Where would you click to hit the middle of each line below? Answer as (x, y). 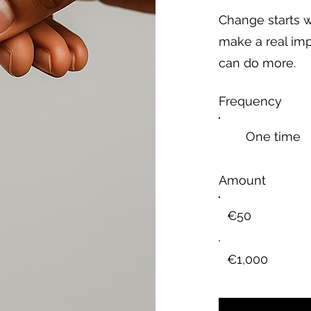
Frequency (250, 101)
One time (274, 136)
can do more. (257, 62)
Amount (242, 180)
